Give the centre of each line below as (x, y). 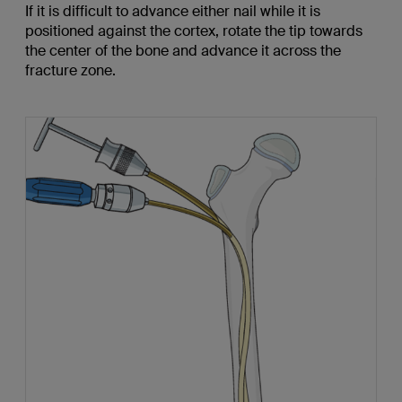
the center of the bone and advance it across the (183, 50)
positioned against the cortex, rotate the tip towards (193, 31)
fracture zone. (70, 70)
